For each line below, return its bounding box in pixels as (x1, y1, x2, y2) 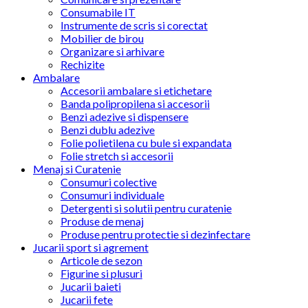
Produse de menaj (60, 214, 144, 228)
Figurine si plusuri (60, 267, 142, 280)
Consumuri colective (60, 175, 157, 189)
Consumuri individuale (60, 188, 164, 202)
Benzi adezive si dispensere (60, 110, 188, 124)
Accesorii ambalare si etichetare (60, 84, 212, 98)
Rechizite (60, 58, 104, 71)
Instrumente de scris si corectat (60, 19, 208, 32)
